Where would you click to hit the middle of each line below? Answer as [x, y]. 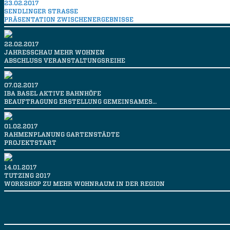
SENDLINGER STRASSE [39, 11]
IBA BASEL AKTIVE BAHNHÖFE [53, 93]
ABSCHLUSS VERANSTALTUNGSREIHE [65, 61]
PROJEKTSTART [30, 143]
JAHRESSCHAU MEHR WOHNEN [54, 52]
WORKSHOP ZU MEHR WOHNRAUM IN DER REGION [84, 184]
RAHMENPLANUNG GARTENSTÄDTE [62, 135]
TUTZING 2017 [27, 176]
